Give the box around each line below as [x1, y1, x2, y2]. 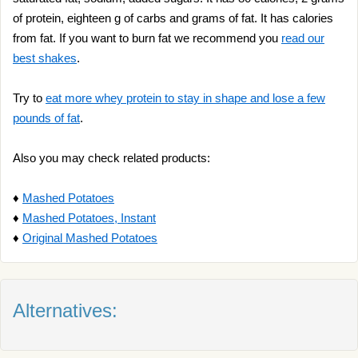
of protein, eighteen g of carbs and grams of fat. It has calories [13, 11, 333, 25]
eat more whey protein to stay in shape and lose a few [46, 91, 325, 105]
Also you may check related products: [13, 151, 210, 165]
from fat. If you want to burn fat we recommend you [13, 31, 281, 45]
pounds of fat [13, 111, 80, 125]
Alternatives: [13, 300, 117, 321]
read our [281, 31, 324, 45]
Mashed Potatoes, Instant [22, 211, 156, 225]
